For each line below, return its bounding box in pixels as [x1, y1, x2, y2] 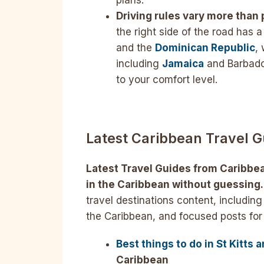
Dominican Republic [155, 42, 255, 54]
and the [116, 42, 155, 54]
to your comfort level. [116, 74, 217, 86]
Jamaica [162, 58, 204, 70]
